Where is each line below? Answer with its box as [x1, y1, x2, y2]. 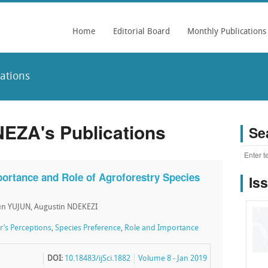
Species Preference [55, 224, 121, 232]
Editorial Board [113, 28, 170, 36]
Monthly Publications [187, 28, 266, 36]
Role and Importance [124, 224, 199, 232]
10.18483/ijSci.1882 [65, 255, 131, 263]
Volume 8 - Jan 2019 [138, 255, 208, 263]
